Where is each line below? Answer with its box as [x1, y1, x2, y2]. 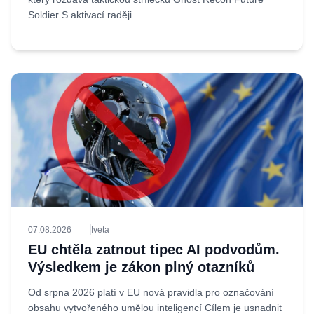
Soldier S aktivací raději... [28, 9, 140, 20]
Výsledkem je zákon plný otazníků [28, 259, 254, 275]
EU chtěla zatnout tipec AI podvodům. [28, 242, 280, 257]
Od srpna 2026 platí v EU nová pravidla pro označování [28, 287, 274, 298]
